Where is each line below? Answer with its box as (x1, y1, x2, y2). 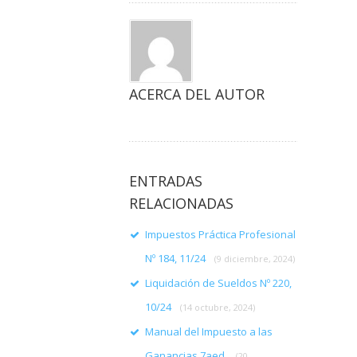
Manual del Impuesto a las (145, 324, 273, 339)
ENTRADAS (129, 171, 202, 190)
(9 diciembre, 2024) (214, 253, 295, 265)
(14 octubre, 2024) (180, 301, 255, 313)
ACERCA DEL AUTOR (129, 84, 265, 104)
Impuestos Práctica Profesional (145, 227, 296, 241)
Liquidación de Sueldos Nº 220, (145, 276, 292, 290)
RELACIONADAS (129, 194, 233, 213)
